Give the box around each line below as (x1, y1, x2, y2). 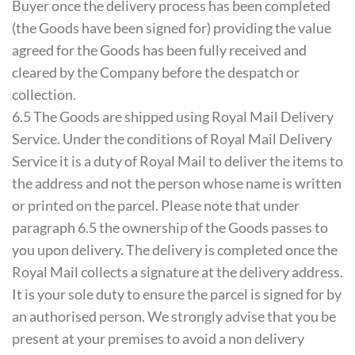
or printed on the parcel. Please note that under (12, 197, 300, 215)
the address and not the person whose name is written (12, 174, 342, 193)
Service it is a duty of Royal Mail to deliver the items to (12, 152, 343, 170)
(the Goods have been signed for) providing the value (12, 19, 331, 37)
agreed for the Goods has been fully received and (12, 41, 307, 59)
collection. (12, 86, 76, 104)
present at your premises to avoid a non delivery (12, 330, 304, 348)
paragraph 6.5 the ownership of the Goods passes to (12, 219, 328, 237)
